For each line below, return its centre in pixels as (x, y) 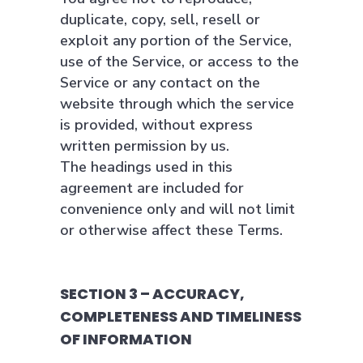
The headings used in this (146, 167)
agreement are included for (152, 188)
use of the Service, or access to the (179, 62)
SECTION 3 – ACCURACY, (152, 294)
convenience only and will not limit (177, 209)
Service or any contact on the (160, 83)
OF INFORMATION (126, 339)
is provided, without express (156, 125)
